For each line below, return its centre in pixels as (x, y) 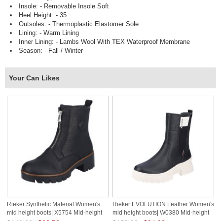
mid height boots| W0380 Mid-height (161, 212)
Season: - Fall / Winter (51, 51)
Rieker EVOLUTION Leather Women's (163, 204)
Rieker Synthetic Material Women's (54, 204)
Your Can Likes (34, 78)
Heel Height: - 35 (43, 15)
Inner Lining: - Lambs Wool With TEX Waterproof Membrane (104, 42)
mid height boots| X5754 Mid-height (55, 212)
